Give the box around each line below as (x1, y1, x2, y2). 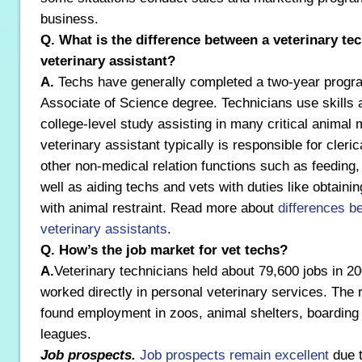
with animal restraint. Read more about (40, 200, 278, 216)
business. (40, 11, 99, 27)
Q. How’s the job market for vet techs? (40, 242, 288, 258)
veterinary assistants (40, 221, 167, 237)
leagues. (40, 326, 91, 342)
